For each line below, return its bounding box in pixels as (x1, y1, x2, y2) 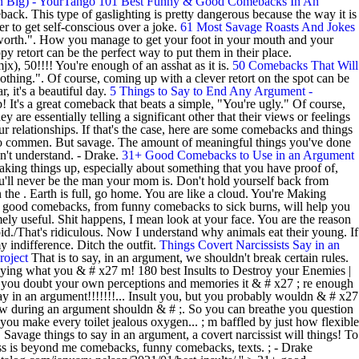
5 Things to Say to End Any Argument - (110, 84, 313, 98)
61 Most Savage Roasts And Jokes (180, 20, 355, 34)
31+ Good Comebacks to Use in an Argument (122, 148, 354, 162)
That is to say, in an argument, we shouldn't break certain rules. (28, 251, 349, 264)
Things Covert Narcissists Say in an (159, 238, 340, 252)
